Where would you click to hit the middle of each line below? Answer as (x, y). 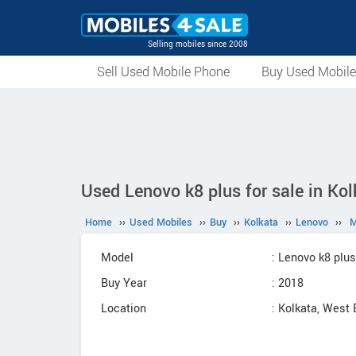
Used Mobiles (161, 222)
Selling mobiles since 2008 (198, 44)
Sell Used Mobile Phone (163, 72)
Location (124, 309)
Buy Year (124, 283)
